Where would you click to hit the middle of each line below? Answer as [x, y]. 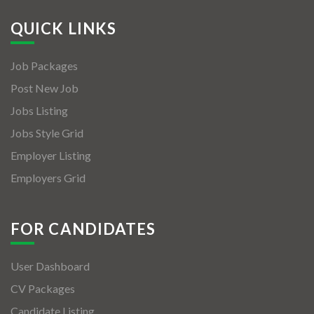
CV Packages [43, 288]
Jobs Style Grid [47, 133]
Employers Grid [48, 178]
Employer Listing [51, 155]
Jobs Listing [39, 110]
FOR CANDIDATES [83, 229]
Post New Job [45, 88]
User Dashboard [50, 266]
